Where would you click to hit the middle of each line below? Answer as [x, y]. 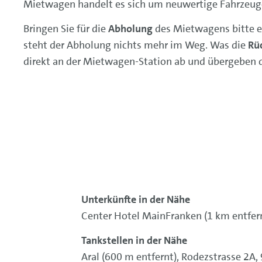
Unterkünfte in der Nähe [135, 200]
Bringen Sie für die [66, 29]
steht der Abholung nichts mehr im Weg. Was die [136, 45]
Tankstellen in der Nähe [134, 241]
